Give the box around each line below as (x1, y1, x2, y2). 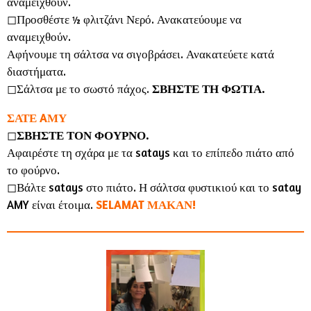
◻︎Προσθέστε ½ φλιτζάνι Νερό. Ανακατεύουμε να (7, 12, 242, 26)
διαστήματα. (7, 64, 66, 78)
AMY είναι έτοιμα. (7, 197, 96, 212)
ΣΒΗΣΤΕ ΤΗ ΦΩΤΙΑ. (152, 81, 265, 96)
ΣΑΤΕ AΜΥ (7, 110, 67, 125)
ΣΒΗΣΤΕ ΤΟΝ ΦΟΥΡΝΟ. (17, 128, 149, 142)
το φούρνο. (7, 162, 60, 177)
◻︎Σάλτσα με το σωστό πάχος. (7, 81, 152, 96)
